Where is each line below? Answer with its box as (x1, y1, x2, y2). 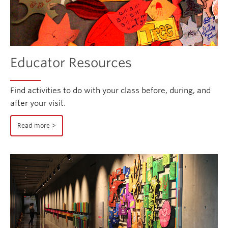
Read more (17, 122, 50, 130)
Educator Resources (10, 55, 132, 71)
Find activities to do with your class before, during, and (10, 85, 211, 95)
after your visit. (10, 98, 66, 108)
